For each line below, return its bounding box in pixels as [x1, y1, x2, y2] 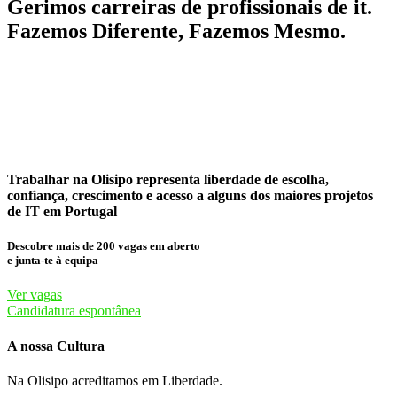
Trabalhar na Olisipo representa [7, 172, 200, 188]
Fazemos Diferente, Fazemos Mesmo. [7, 19, 346, 43]
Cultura [57, 338, 105, 354]
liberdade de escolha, [204, 172, 329, 188]
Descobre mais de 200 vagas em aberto [7, 239, 200, 253]
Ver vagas [7, 287, 62, 303]
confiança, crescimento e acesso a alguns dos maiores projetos [7, 188, 373, 204]
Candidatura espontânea [7, 303, 141, 319]
